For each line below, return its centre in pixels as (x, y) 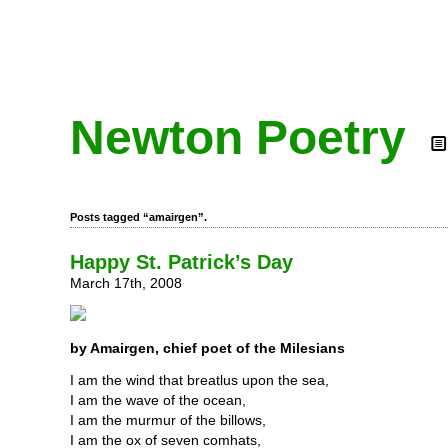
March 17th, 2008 (126, 283)
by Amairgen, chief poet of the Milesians (207, 348)
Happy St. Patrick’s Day (181, 262)
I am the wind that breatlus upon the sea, (199, 380)
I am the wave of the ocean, (158, 400)
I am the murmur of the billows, (168, 420)
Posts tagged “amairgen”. (138, 217)
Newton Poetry (238, 137)
